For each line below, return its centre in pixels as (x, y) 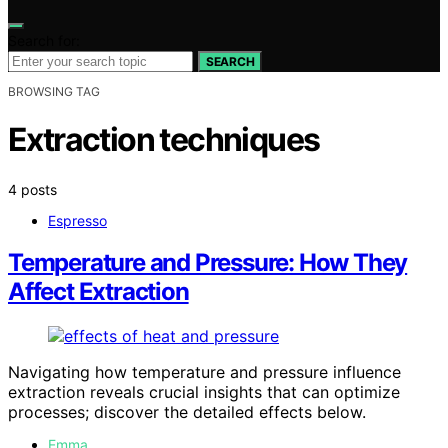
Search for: (44, 40)
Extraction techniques (164, 140)
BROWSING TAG (54, 91)
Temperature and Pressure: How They (208, 263)
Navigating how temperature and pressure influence (204, 372)
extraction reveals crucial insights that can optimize (204, 392)
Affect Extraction (98, 292)
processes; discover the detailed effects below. (187, 412)
